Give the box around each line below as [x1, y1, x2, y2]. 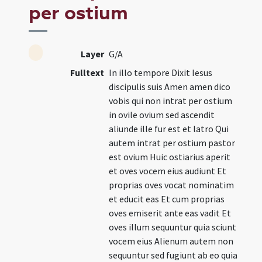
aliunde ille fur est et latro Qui [109, 123, 229, 135]
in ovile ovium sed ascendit [109, 109, 215, 120]
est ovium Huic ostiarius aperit [109, 151, 231, 163]
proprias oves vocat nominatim [109, 179, 235, 191]
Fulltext [70, 67, 105, 78]
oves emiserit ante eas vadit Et [109, 207, 232, 219]
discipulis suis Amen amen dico [109, 81, 231, 92]
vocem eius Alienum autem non [109, 235, 234, 247]
